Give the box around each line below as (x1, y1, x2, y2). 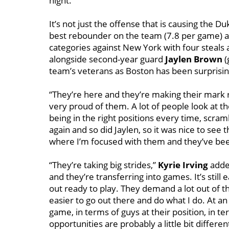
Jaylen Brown (165, 53, 224, 65)
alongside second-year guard (49, 53, 165, 65)
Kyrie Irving (158, 159, 208, 171)
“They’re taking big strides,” (49, 159, 158, 171)
